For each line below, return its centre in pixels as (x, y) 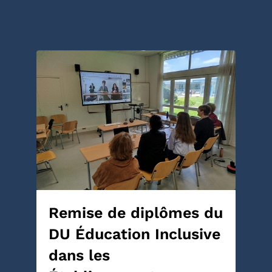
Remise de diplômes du (136, 213)
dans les (79, 256)
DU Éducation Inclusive (134, 234)
